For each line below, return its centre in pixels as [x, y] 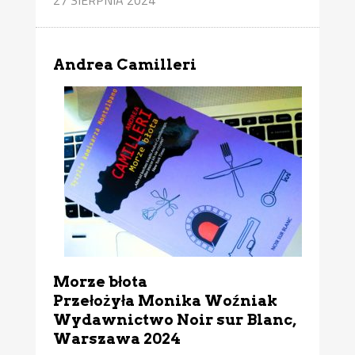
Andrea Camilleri [127, 65]
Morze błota [101, 282]
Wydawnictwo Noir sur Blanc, [175, 320]
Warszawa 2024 [117, 339]
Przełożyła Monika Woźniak [166, 301]
